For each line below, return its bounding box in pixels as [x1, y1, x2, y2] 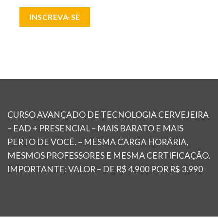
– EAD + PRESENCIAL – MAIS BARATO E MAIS [7, 123, 183, 134]
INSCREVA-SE [29, 12, 80, 22]
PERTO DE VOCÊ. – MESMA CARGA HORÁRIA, [7, 137, 188, 147]
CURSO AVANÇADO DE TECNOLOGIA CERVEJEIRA [7, 109, 209, 120]
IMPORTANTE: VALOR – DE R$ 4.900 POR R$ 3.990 [7, 164, 203, 175]
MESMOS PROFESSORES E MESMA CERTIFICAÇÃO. [7, 150, 211, 161]
